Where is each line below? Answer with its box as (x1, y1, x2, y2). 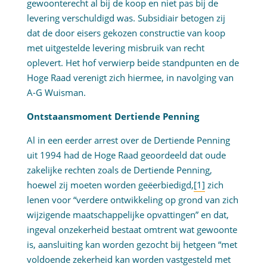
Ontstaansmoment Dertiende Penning (26, 110, 199, 123)
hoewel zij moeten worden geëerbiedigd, (26, 179, 194, 191)
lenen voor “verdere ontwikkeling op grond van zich (26, 194, 238, 206)
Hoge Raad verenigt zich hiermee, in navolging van (26, 72, 234, 84)
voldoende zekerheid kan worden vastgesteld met (26, 253, 231, 266)
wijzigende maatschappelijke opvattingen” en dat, (26, 209, 229, 221)
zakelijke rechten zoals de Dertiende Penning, (26, 164, 212, 176)
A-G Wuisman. (26, 86, 86, 99)
